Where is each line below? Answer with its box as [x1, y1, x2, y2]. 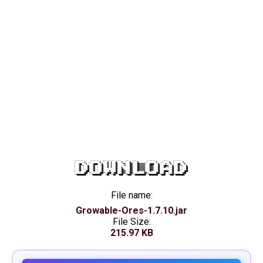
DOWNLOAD [75, 161, 188, 176]
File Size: [112, 216, 151, 227]
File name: [110, 190, 153, 201]
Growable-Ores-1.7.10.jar [76, 205, 187, 216]
